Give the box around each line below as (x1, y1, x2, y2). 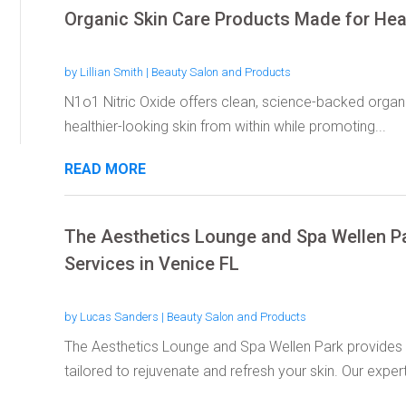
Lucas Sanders (79, 309, 159, 324)
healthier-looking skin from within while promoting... (63, 117, 386, 135)
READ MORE (63, 159, 146, 178)
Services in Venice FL (63, 252, 239, 275)
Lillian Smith (79, 64, 143, 79)
